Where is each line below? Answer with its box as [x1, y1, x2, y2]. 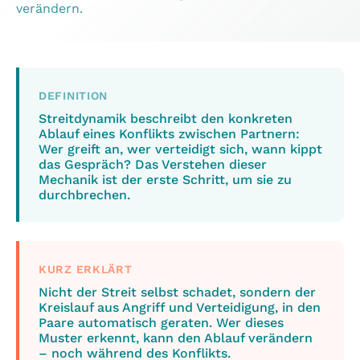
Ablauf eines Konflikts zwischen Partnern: [39, 126, 300, 141]
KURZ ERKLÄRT [39, 263, 133, 276]
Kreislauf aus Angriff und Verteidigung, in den [39, 300, 321, 315]
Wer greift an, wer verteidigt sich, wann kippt [39, 141, 322, 157]
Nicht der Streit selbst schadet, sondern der [39, 284, 316, 300]
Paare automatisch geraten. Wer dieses [39, 315, 284, 330]
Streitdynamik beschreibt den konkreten [39, 111, 292, 126]
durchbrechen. [39, 187, 130, 202]
